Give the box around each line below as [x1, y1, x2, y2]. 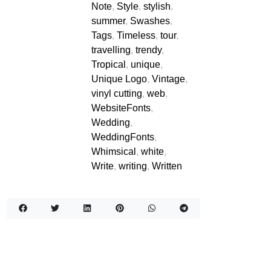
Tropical [91, 59, 126, 70]
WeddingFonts [91, 132, 154, 142]
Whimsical [91, 146, 136, 157]
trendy [135, 45, 162, 55]
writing [119, 161, 147, 171]
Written [152, 161, 182, 171]
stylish [143, 1, 171, 11]
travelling [91, 45, 131, 55]
